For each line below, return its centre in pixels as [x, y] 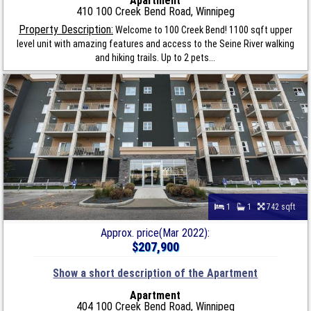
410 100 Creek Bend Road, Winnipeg [155, 11]
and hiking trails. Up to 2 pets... [155, 57]
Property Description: [66, 29]
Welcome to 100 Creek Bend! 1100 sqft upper [202, 30]
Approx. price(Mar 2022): [155, 233]
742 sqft [283, 207]
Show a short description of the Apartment [155, 273]
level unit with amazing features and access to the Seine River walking [155, 43]
